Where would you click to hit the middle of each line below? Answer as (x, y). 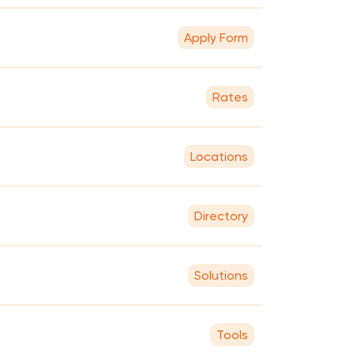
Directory (221, 216)
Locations (219, 156)
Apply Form (216, 37)
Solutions (221, 275)
